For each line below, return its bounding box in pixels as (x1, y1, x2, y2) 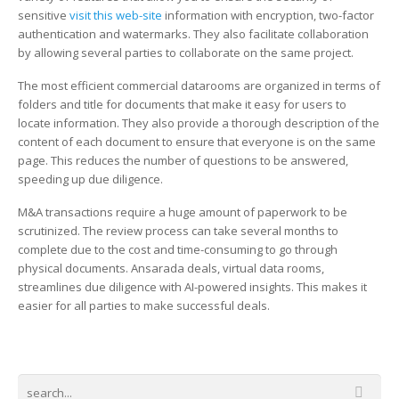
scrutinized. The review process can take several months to (18, 223, 338, 239)
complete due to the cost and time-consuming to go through (18, 241, 338, 257)
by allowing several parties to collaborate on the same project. (18, 45, 354, 61)
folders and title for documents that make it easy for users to (18, 96, 346, 112)
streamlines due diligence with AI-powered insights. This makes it (18, 279, 367, 295)
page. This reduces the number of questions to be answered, (18, 152, 348, 168)
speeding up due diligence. (18, 171, 163, 187)
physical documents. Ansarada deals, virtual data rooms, (18, 260, 324, 276)
